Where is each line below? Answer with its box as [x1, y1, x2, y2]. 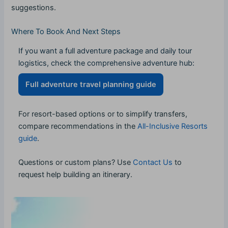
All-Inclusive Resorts [137, 121, 208, 131]
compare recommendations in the [18, 121, 138, 131]
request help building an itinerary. [18, 169, 133, 179]
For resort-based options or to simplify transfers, [18, 109, 188, 119]
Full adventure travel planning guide [25, 80, 157, 90]
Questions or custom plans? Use [18, 157, 133, 167]
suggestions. [11, 3, 56, 12]
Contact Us [133, 157, 173, 167]
